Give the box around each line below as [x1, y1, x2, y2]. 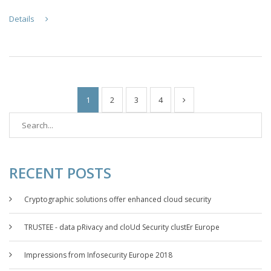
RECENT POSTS [9, 163, 111, 183]
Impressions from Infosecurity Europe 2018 [24, 250, 172, 261]
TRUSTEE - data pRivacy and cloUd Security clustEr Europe [24, 222, 220, 233]
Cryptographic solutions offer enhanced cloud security [24, 194, 211, 205]
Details [9, 13, 36, 25]
